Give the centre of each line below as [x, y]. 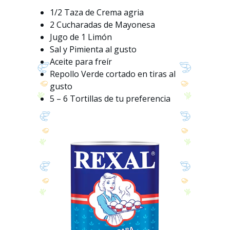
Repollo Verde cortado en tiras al [113, 74]
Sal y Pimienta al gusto [93, 50]
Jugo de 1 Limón [81, 37]
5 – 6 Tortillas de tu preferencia [110, 99]
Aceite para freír [81, 62]
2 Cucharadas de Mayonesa [103, 25]
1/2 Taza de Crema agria [97, 13]
